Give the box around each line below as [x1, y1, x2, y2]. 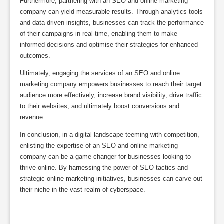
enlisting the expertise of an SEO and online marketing [20, 141, 178, 149]
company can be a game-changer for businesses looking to [20, 152, 191, 160]
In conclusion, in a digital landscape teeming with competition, [20, 130, 199, 138]
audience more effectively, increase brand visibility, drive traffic [20, 91, 202, 99]
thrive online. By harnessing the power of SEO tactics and [20, 163, 188, 171]
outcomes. [20, 51, 50, 59]
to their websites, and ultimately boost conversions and [20, 102, 179, 110]
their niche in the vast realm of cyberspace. [20, 185, 145, 193]
